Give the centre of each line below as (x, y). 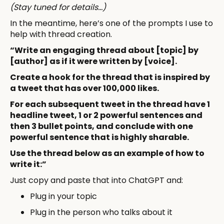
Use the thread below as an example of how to (107, 153)
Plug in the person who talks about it (101, 212)
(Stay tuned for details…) (58, 7)
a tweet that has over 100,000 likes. (84, 88)
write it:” (28, 164)
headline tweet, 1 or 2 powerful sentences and (106, 115)
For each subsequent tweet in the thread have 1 (110, 104)
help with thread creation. (61, 34)
